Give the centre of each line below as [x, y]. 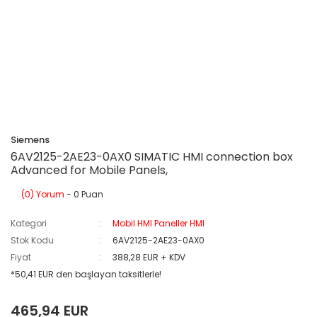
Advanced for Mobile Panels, [89, 170]
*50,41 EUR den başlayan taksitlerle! [86, 274]
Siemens [30, 140]
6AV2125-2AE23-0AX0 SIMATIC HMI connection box [152, 157]
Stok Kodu [32, 240]
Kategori [29, 223]
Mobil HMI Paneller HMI [159, 223]
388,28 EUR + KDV [149, 257]
